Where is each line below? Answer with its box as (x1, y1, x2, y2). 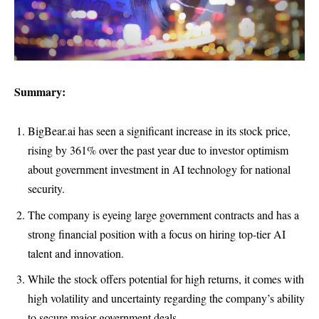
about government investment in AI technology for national (28, 162, 291, 177)
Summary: (14, 83, 66, 100)
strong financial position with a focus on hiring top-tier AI (28, 226, 286, 241)
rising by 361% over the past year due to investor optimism (28, 142, 288, 158)
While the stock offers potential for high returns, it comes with (28, 271, 304, 287)
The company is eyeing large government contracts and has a (28, 206, 299, 222)
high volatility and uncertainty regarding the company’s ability (28, 291, 305, 306)
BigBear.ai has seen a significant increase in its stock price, (28, 123, 291, 139)
